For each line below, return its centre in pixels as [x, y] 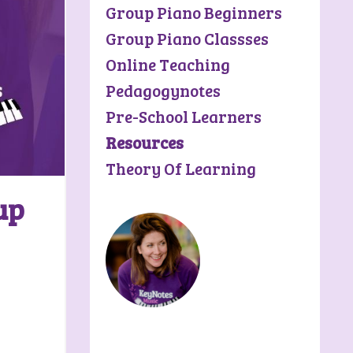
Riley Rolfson [156, 331]
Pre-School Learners [183, 116]
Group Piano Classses [187, 38]
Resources [144, 142]
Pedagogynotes [163, 90]
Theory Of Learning [180, 168]
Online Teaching [167, 64]
